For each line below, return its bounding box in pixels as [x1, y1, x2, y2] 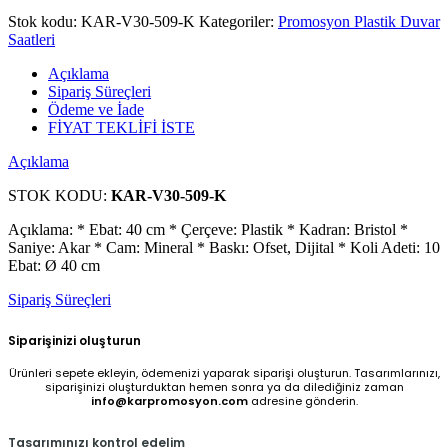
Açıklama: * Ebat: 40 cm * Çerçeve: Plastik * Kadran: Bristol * [8, 220, 408, 238]
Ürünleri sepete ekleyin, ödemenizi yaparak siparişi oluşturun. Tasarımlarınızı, [8, 364, 440, 381]
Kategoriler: [199, 12, 278, 30]
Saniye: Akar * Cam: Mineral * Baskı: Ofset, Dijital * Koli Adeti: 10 [8, 238, 440, 256]
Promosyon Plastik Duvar [278, 12, 440, 30]
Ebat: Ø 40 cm [8, 256, 100, 274]
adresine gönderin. [247, 392, 358, 409]
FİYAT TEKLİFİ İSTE [48, 118, 195, 136]
